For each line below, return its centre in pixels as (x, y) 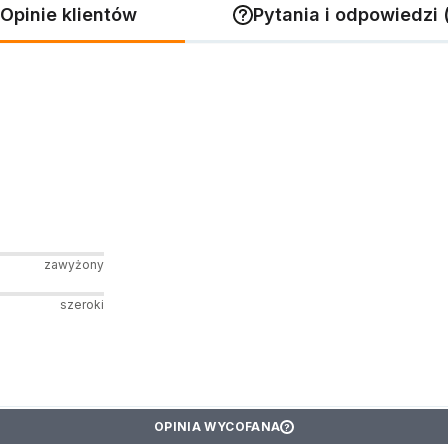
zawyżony (73, 264)
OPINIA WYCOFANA (217, 427)
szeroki (81, 304)
